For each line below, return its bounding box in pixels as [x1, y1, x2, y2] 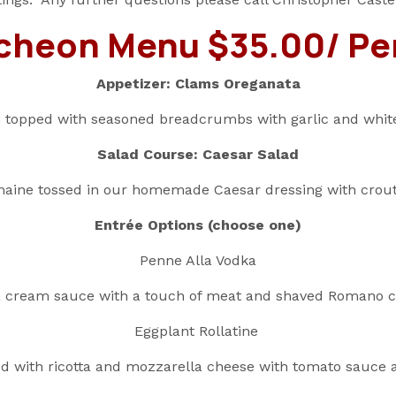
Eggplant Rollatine [133, 323, 263, 340]
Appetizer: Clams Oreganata [95, 75, 301, 93]
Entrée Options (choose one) [95, 217, 301, 234]
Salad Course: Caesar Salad [97, 146, 299, 164]
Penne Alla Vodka [140, 252, 256, 270]
